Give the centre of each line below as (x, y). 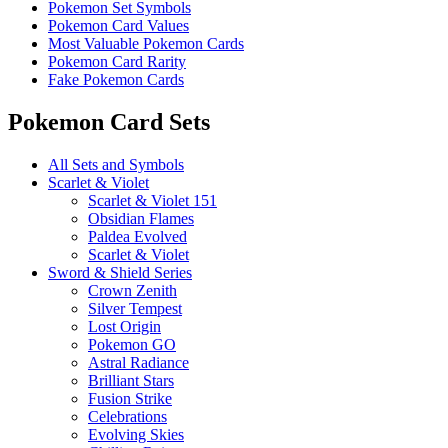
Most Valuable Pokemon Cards (146, 43)
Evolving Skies (136, 434)
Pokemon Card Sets (109, 121)
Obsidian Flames (141, 218)
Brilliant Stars (131, 380)
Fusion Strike (130, 398)
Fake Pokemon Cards (116, 79)
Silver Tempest (135, 308)
